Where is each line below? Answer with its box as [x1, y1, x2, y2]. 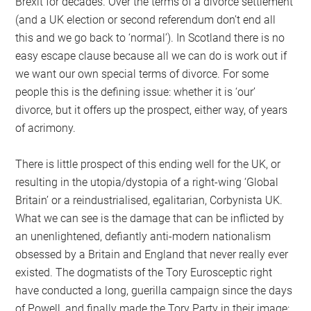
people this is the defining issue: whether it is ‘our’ [15, 85, 256, 99]
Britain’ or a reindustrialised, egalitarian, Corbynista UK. [15, 193, 283, 207]
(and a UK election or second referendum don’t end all [15, 12, 276, 26]
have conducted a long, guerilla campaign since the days [15, 283, 293, 297]
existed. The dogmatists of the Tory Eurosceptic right [15, 265, 273, 279]
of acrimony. [15, 121, 76, 135]
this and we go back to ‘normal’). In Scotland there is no [15, 31, 285, 44]
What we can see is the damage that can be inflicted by [15, 211, 285, 225]
